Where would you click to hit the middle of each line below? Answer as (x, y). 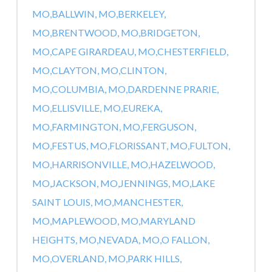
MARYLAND (168, 221)
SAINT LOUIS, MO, (73, 202)
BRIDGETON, (170, 33)
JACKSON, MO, (85, 183)
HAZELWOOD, (182, 165)
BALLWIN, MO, (84, 14)
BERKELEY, (141, 14)
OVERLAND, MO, (89, 259)
